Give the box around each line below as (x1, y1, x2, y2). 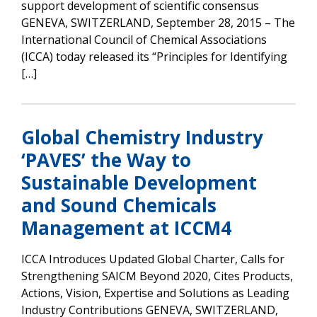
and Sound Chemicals (21, 192, 217, 218)
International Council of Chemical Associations (21, 31, 267, 47)
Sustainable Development (21, 169, 257, 195)
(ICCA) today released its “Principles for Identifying (21, 48, 287, 64)
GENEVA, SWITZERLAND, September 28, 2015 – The (21, 14, 295, 30)
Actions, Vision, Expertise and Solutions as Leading (21, 284, 289, 301)
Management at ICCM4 (21, 214, 231, 241)
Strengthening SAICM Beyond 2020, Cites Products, (21, 267, 293, 284)
